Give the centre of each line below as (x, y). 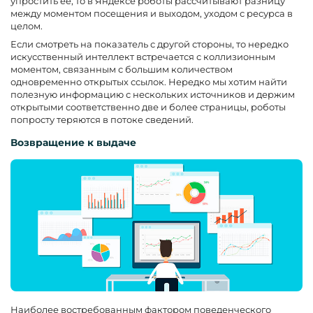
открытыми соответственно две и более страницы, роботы (148, 107)
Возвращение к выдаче (73, 142)
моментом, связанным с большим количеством (122, 69)
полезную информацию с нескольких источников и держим (153, 94)
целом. (27, 26)
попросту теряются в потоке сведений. (102, 119)
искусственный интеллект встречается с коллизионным (143, 56)
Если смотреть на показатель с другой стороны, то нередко (150, 44)
